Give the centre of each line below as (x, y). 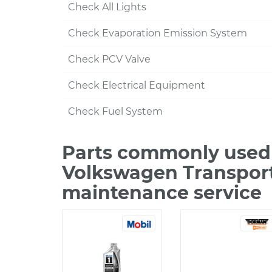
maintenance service (162, 193)
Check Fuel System (115, 111)
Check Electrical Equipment (137, 85)
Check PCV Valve (109, 59)
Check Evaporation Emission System (158, 33)
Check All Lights (107, 7)
